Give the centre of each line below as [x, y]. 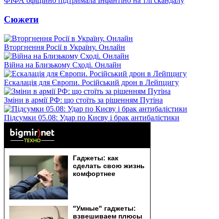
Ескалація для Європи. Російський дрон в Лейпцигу [91, 82]
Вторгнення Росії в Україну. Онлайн [65, 47]
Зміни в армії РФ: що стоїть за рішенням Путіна [83, 100]
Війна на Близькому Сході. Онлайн [63, 65]
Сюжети [21, 19]
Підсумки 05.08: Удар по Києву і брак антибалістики [92, 117]
